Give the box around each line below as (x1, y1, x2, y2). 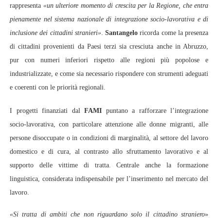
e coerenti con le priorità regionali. (10, 83, 106, 91)
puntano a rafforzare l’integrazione (102, 107, 208, 114)
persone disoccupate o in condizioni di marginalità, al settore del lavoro (10, 134, 208, 142)
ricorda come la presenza (138, 29, 208, 36)
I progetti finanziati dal (10, 107, 84, 114)
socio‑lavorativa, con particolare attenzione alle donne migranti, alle (10, 120, 208, 128)
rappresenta (10, 1, 41, 9)
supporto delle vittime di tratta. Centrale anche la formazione (10, 161, 208, 169)
